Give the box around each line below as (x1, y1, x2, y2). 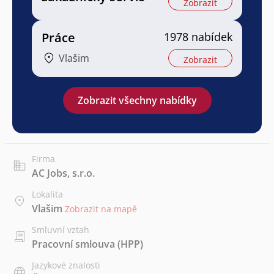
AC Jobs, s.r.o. (32, 166, 95, 180)
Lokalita (32, 188, 63, 201)
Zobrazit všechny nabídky (77, 94, 197, 108)
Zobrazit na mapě (65, 203, 137, 215)
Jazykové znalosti (32, 259, 100, 272)
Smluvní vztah (32, 224, 89, 236)
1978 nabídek (164, 29, 232, 45)
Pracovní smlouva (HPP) (32, 237, 143, 251)
